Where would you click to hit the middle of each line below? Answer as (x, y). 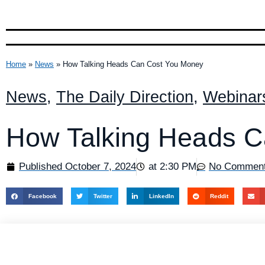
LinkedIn (161, 196)
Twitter (103, 196)
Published (42, 166)
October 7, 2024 (101, 166)
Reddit (219, 196)
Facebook (43, 196)
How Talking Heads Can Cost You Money (133, 64)
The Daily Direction (125, 97)
